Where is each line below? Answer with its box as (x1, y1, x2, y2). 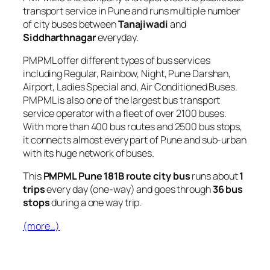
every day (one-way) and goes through (45, 183, 213, 196)
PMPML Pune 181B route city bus (43, 169, 190, 183)
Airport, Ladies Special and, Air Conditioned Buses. (23, 80, 237, 94)
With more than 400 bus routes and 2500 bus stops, (23, 120, 243, 134)
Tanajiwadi (118, 17, 168, 31)
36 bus (212, 183, 243, 196)
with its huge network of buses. (23, 146, 154, 160)
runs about (190, 169, 240, 183)
